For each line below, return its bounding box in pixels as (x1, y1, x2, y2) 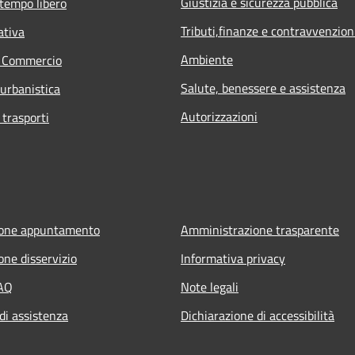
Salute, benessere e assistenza (181, 78, 345, 97)
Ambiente (181, 49, 233, 69)
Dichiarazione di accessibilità (181, 305, 334, 325)
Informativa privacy (181, 248, 285, 268)
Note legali (181, 277, 239, 296)
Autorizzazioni (181, 106, 258, 126)
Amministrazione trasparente (181, 219, 339, 239)
